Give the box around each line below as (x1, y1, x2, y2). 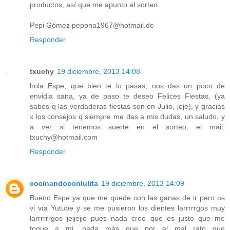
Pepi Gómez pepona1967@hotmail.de (30, 21, 154, 29)
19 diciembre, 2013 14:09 (101, 179, 184, 187)
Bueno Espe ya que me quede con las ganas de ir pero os (30, 193, 225, 202)
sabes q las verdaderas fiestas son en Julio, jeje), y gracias (30, 102, 225, 110)
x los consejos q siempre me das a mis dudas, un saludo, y (30, 112, 225, 121)
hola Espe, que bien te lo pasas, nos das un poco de (30, 81, 225, 90)
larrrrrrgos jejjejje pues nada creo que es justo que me (30, 214, 225, 222)
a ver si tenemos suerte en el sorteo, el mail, (30, 122, 225, 131)
